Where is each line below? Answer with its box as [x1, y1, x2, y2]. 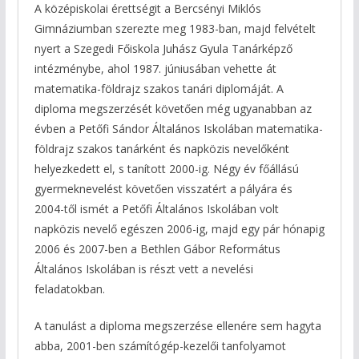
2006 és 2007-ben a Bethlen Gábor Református [34, 241, 280, 257]
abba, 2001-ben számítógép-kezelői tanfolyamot [34, 338, 286, 354]
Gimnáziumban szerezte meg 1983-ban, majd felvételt [34, 21, 316, 37]
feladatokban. [34, 281, 105, 297]
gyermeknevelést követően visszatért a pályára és [34, 181, 292, 197]
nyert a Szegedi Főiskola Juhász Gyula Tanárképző [34, 41, 292, 57]
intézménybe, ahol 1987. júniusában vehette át [34, 61, 276, 77]
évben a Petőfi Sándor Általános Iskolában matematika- [34, 121, 323, 137]
